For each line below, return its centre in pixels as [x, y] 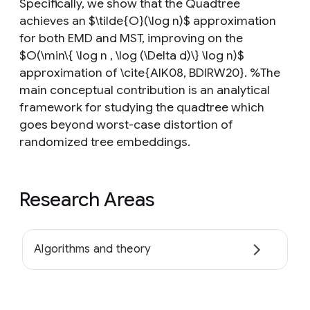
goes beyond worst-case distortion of [126, 125]
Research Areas [87, 200]
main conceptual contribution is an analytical [145, 90]
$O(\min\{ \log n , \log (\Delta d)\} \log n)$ [132, 55]
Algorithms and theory [92, 249]
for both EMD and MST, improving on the [131, 38]
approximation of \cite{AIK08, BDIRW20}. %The [150, 73]
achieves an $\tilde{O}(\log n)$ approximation [148, 21]
